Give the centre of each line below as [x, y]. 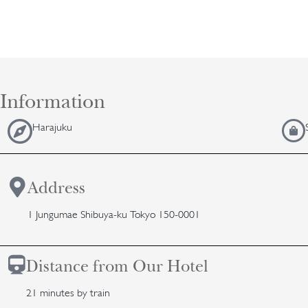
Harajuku [52, 126]
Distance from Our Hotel [117, 266]
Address [56, 188]
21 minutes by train [68, 292]
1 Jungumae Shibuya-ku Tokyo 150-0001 [114, 214]
